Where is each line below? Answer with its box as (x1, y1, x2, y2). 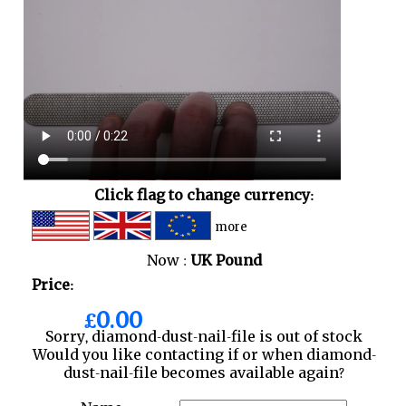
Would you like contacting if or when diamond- (32, 344, 376, 363)
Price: (31, 275, 73, 294)
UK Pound (189, 250, 262, 269)
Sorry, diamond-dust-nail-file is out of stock (45, 326, 362, 345)
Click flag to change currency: (94, 185, 314, 204)
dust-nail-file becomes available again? (63, 362, 345, 382)
